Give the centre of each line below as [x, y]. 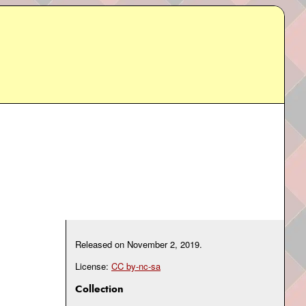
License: [93, 266]
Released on [101, 245]
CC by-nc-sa [136, 266]
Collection [99, 289]
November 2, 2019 [163, 245]
